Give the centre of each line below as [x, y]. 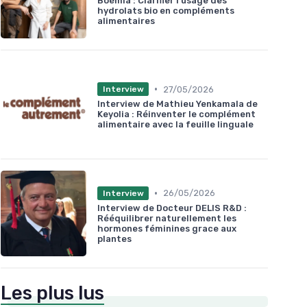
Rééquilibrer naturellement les [167, 218]
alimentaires [126, 21]
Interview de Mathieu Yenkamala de [177, 104]
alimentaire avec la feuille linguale [175, 125]
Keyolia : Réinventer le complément [176, 114]
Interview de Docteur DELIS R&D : [172, 208]
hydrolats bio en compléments [166, 10]
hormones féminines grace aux [167, 228]
